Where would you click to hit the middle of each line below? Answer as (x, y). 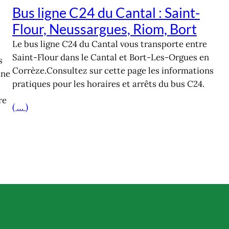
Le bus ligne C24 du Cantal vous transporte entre (110, 44)
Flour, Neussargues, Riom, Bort (105, 29)
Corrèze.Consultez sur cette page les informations (113, 71)
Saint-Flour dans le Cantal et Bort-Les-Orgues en (111, 58)
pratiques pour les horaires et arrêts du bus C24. (108, 84)
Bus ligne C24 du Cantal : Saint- (106, 13)
